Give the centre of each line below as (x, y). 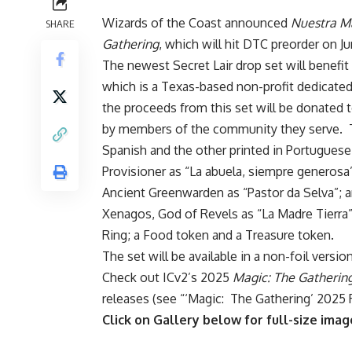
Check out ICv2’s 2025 (167, 278)
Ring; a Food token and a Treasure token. (218, 235)
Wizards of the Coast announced (196, 23)
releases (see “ (143, 299)
